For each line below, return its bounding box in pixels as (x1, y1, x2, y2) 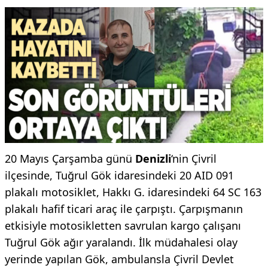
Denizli (135, 151, 171, 166)
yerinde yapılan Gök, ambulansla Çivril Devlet (5, 251, 234, 266)
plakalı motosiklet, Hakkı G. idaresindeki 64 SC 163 (5, 184, 261, 199)
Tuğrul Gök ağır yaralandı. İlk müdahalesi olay (5, 234, 237, 249)
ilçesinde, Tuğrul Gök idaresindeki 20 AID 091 (5, 167, 234, 182)
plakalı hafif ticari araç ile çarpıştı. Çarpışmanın (5, 201, 243, 216)
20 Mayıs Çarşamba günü (5, 151, 135, 166)
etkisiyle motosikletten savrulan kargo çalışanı (5, 218, 241, 233)
